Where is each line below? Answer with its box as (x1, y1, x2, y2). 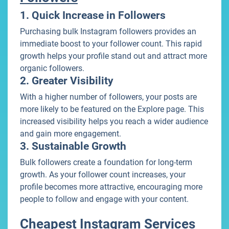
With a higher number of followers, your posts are (20, 92, 197, 102)
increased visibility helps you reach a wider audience (20, 117, 208, 127)
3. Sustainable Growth (20, 140, 126, 153)
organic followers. (20, 63, 84, 74)
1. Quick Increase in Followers (20, 9, 166, 22)
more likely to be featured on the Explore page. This (20, 104, 204, 114)
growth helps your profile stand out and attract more (20, 51, 207, 61)
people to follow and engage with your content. (20, 194, 189, 204)
